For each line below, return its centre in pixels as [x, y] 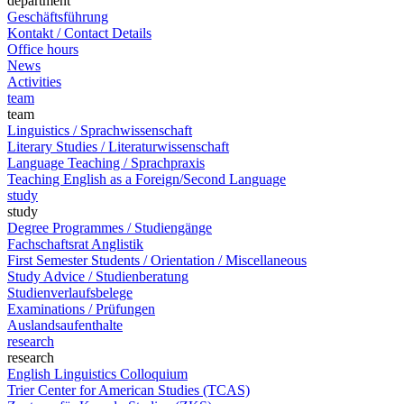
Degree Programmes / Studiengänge [110, 228]
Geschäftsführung [58, 17]
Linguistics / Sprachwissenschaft [100, 130]
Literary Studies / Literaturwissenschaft [118, 147]
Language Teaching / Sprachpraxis [106, 163]
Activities [34, 82]
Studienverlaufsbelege [70, 293]
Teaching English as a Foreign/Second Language [147, 179]
